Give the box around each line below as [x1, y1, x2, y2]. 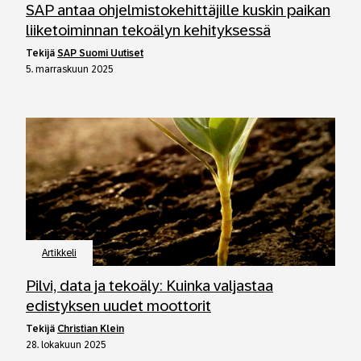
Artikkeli [42, 247, 77, 259]
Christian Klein [57, 323, 124, 334]
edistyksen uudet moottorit [26, 297, 211, 314]
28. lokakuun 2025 [26, 339, 106, 351]
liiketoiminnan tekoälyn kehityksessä [26, 22, 271, 39]
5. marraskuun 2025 [26, 64, 114, 75]
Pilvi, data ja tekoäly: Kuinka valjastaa [26, 277, 273, 294]
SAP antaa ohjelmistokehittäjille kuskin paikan [26, 2, 330, 19]
